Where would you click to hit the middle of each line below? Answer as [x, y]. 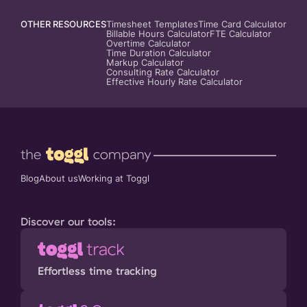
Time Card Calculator [242, 25]
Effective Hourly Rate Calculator [174, 82]
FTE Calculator [241, 34]
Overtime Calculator [148, 44]
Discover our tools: [68, 222]
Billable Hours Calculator [158, 34]
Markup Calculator [145, 63]
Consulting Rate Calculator [163, 73]
